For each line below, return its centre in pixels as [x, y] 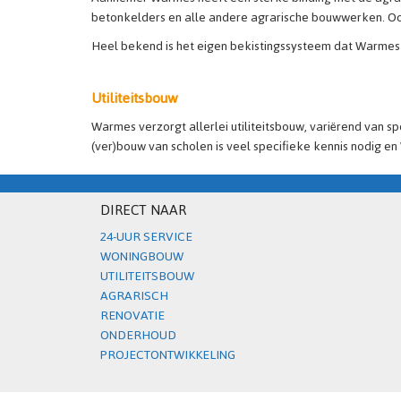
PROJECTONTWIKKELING [168, 355]
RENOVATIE [132, 316]
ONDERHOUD [138, 335]
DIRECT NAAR [143, 210]
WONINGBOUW [142, 256]
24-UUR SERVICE [146, 237]
